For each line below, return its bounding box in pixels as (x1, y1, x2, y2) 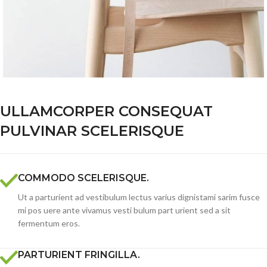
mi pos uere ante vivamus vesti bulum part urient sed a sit (18, 205, 231, 216)
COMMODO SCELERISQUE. (18, 172, 149, 184)
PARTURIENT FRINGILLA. (18, 249, 140, 261)
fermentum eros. (18, 218, 80, 229)
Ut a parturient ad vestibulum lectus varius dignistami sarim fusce (18, 192, 260, 203)
